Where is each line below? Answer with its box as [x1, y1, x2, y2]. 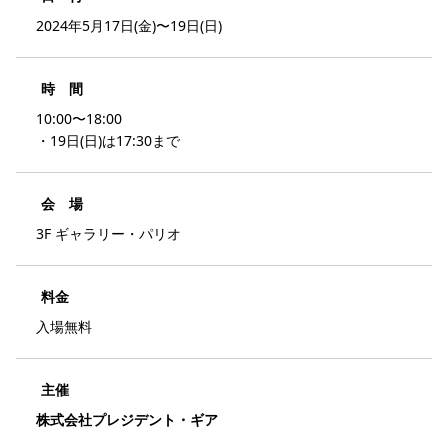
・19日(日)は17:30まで [36, 131, 180, 151]
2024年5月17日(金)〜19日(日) [36, 16, 222, 36]
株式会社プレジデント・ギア [36, 410, 218, 430]
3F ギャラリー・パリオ [36, 224, 181, 244]
